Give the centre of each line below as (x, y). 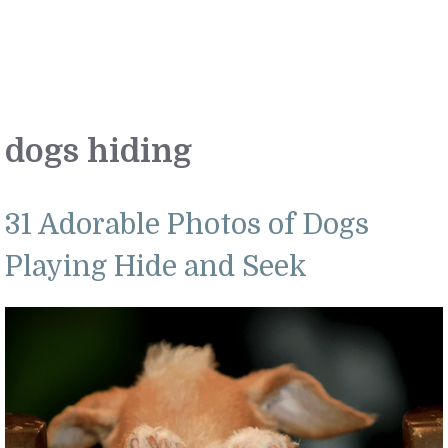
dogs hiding (98, 151)
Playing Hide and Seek (156, 267)
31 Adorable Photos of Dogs (187, 225)
